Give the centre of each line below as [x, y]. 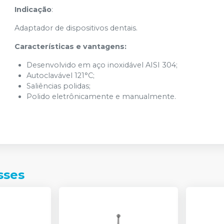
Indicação [33, 9]
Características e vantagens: [71, 46]
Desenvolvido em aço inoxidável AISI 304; [102, 65]
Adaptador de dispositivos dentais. [76, 28]
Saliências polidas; [59, 86]
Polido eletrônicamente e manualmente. [101, 96]
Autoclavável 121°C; [61, 75]
